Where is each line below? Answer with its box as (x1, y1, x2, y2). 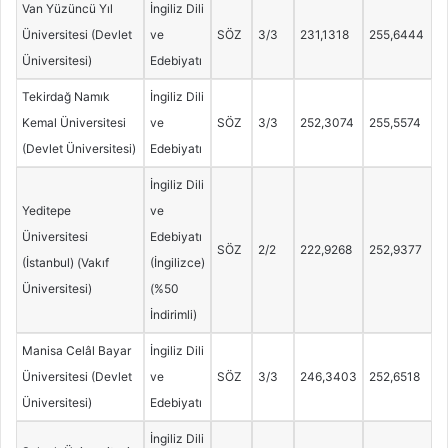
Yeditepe (21, 203, 71, 219)
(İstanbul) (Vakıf (21, 255, 109, 271)
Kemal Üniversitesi (21, 115, 126, 131)
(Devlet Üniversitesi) (21, 141, 136, 157)
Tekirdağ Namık (21, 89, 110, 105)
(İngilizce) (149, 255, 205, 271)
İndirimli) (149, 307, 197, 323)
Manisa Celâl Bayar (21, 343, 131, 359)
